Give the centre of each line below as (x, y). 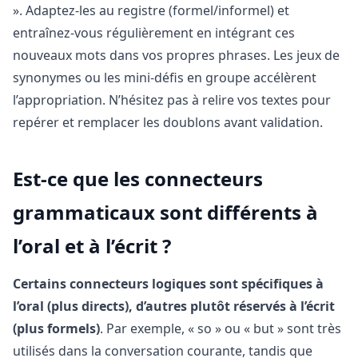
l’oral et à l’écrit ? (92, 246)
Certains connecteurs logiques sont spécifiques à (168, 284)
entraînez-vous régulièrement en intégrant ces (154, 33)
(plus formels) (56, 329)
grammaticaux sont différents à (165, 213)
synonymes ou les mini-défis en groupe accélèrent (165, 78)
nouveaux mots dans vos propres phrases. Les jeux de (176, 56)
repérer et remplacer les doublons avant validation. (168, 123)
